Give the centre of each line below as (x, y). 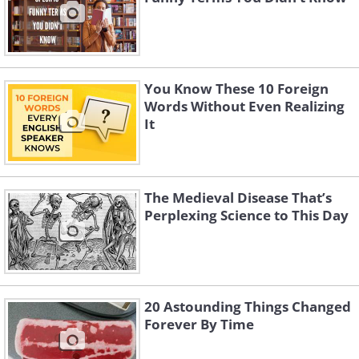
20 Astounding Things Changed (248, 307)
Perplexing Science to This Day (246, 216)
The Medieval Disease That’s (238, 198)
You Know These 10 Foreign (236, 89)
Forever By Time (199, 325)
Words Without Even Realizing (244, 107)
